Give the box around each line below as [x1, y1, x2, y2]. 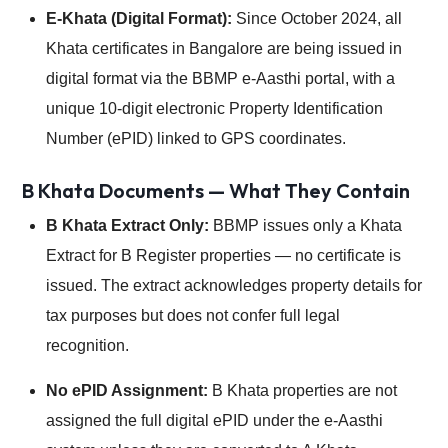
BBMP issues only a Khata [213, 217, 402, 235]
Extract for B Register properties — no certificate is [46, 247, 401, 265]
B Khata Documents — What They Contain [22, 178, 410, 204]
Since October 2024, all [236, 10, 402, 28]
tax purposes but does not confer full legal [46, 307, 340, 325]
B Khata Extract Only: [46, 217, 213, 235]
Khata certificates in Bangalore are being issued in [46, 40, 402, 58]
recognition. [46, 337, 129, 355]
